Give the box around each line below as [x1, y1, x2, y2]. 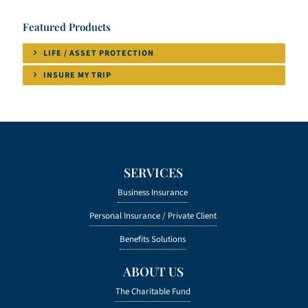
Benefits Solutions [120, 232, 186, 245]
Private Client [167, 209, 217, 222]
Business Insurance [118, 186, 188, 199]
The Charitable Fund [115, 285, 190, 298]
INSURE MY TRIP [41, 69, 112, 81]
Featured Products [23, 20, 111, 34]
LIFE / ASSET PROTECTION [41, 47, 155, 59]
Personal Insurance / [89, 209, 168, 222]
